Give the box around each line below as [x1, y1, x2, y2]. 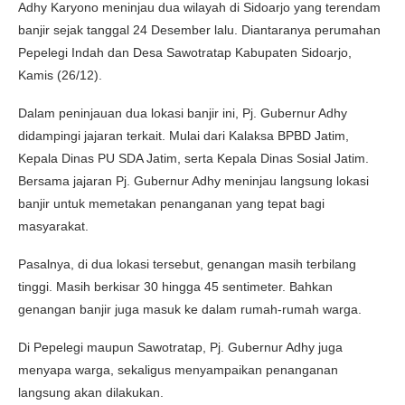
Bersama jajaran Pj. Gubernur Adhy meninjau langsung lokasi [18, 173, 369, 188]
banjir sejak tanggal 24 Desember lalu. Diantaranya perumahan [18, 22, 381, 37]
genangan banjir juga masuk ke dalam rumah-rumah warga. [18, 301, 362, 316]
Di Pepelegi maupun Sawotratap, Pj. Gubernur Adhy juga [18, 339, 343, 354]
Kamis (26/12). [18, 67, 102, 82]
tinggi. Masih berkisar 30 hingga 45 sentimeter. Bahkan [18, 278, 333, 294]
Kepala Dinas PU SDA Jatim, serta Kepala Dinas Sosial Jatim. [18, 150, 369, 165]
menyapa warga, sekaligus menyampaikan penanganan [18, 362, 338, 377]
